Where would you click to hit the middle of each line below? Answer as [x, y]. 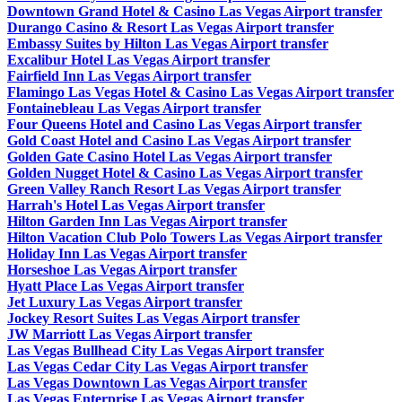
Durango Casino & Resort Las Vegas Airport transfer [170, 28]
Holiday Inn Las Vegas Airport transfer [127, 254]
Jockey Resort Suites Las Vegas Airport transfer [153, 319]
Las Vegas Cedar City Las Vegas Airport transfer [157, 367]
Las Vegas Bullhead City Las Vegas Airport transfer [166, 351]
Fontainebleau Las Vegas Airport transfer [134, 109]
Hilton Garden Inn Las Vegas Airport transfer [147, 222]
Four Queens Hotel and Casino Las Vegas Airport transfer [184, 125]
